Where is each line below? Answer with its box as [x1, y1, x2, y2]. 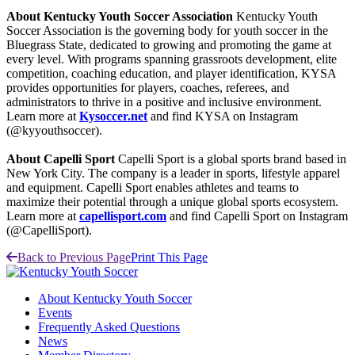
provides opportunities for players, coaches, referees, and [6, 80, 289, 94]
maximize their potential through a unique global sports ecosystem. [6, 194, 338, 208]
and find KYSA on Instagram [147, 109, 298, 123]
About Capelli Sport [6, 151, 118, 166]
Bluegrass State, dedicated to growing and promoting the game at [6, 37, 331, 52]
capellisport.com [79, 208, 166, 223]
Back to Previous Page [17, 250, 131, 264]
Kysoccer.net [79, 109, 147, 123]
